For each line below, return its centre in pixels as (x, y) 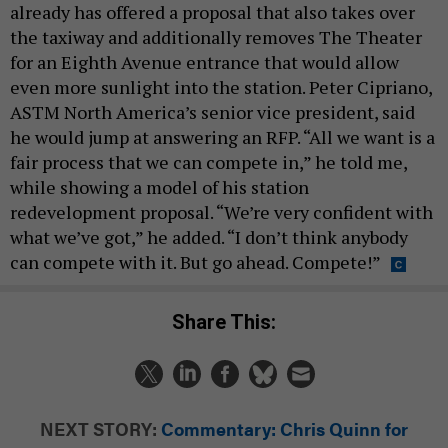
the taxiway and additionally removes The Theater (216, 37)
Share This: (230, 321)
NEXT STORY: (98, 428)
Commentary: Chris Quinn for (284, 428)
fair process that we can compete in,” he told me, (208, 162)
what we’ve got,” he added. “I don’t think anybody (209, 237)
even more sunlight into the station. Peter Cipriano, (221, 87)
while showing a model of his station (159, 187)
